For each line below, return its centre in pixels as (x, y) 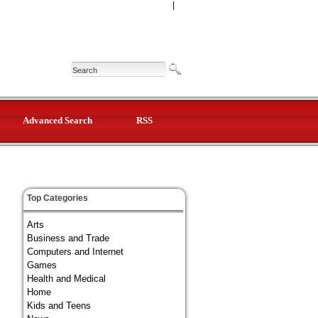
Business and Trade (68, 238)
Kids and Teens (59, 306)
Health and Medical (66, 279)
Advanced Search (57, 120)
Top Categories (57, 198)
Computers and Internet (75, 252)
